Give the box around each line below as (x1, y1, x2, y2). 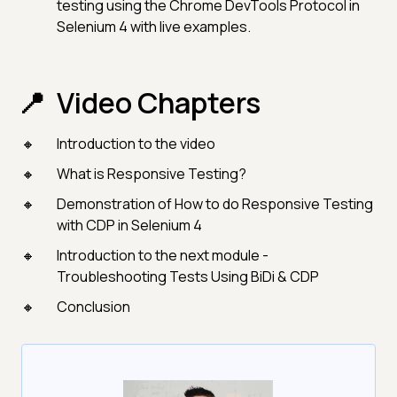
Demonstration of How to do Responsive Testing (57, 194, 373, 214)
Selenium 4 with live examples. (57, 17, 251, 37)
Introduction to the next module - (57, 245, 269, 266)
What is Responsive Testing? (57, 164, 246, 184)
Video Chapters (57, 83, 261, 123)
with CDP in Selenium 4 (57, 215, 202, 236)
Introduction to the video (57, 134, 215, 154)
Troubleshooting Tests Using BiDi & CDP (57, 267, 319, 287)
